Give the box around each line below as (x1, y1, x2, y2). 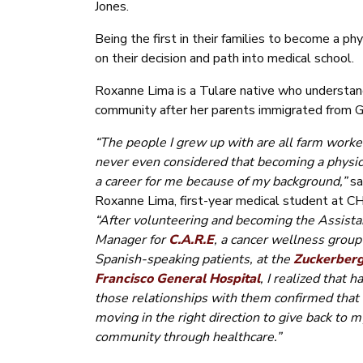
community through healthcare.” (95, 328, 281, 347)
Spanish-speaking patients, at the (95, 250, 293, 269)
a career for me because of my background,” (95, 173, 350, 191)
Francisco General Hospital (95, 270, 260, 288)
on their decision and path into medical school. (95, 49, 354, 68)
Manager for (95, 231, 169, 250)
